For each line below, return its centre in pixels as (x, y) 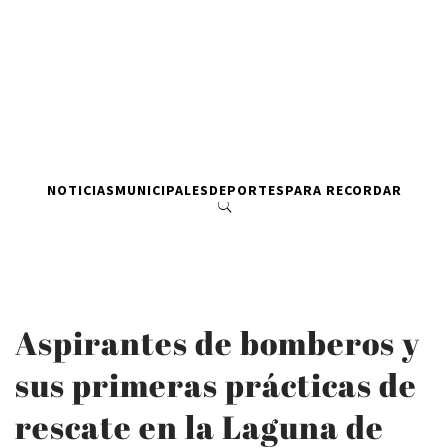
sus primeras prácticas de (216, 384)
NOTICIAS (80, 190)
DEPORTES (246, 190)
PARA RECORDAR (343, 190)
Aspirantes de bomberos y (217, 342)
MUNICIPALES (161, 190)
